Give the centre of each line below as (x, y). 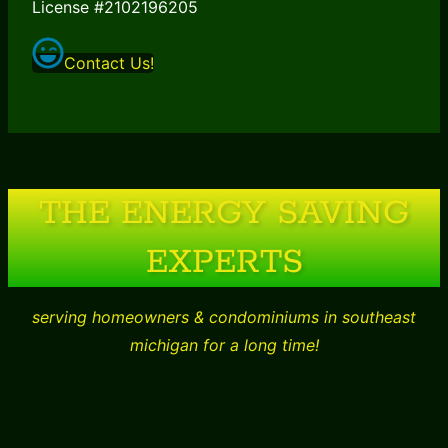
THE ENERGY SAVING (224, 214)
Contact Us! (109, 63)
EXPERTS (224, 263)
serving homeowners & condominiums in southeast (224, 317)
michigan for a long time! (224, 345)
